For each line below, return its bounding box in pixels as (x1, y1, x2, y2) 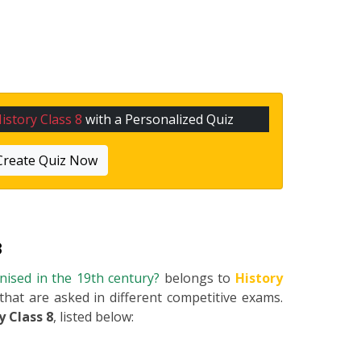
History (235, 269, 284, 288)
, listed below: (53, 308, 134, 326)
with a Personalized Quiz (82, 110, 234, 129)
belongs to (164, 269, 236, 288)
